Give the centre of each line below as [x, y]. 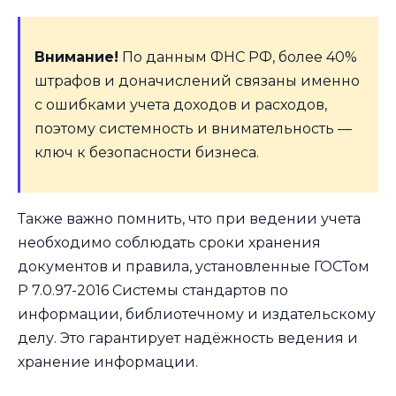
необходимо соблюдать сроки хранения [169, 243]
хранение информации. [108, 362]
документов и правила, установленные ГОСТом [194, 267]
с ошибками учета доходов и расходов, [181, 105]
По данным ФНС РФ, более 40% [238, 57]
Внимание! [76, 57]
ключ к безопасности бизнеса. [147, 153]
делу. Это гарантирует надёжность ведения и [188, 339]
